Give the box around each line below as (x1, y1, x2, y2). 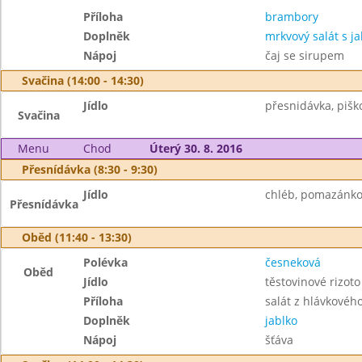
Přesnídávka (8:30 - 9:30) (22, 162, 158, 177)
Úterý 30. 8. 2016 (149, 141, 242, 156)
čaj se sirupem (264, 48, 344, 63)
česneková (264, 255, 321, 270)
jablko (264, 313, 297, 328)
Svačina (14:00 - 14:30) (22, 73, 144, 88)
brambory (264, 9, 318, 24)
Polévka (83, 255, 128, 270)
